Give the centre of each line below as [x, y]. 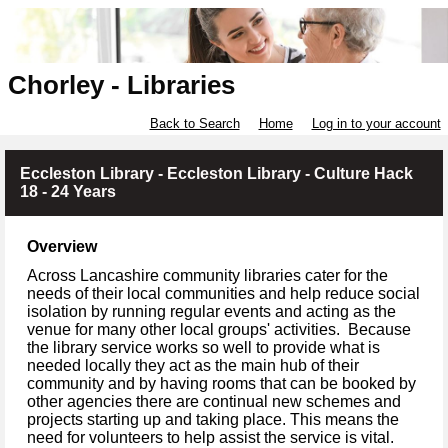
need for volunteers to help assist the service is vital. [210, 437]
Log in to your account [376, 124]
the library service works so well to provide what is [203, 347]
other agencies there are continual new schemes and [214, 401]
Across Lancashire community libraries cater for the [207, 275]
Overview [62, 247]
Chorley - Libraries [121, 85]
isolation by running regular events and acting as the [211, 311]
